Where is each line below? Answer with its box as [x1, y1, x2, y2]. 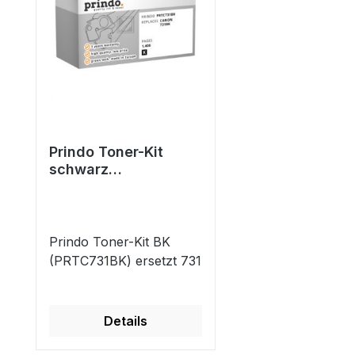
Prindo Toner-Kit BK [49, 234, 170, 250]
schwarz [49, 161, 109, 178]
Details [103, 313, 147, 330]
